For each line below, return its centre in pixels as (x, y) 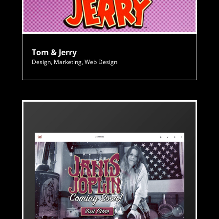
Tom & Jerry (54, 53)
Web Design (101, 62)
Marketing (67, 62)
